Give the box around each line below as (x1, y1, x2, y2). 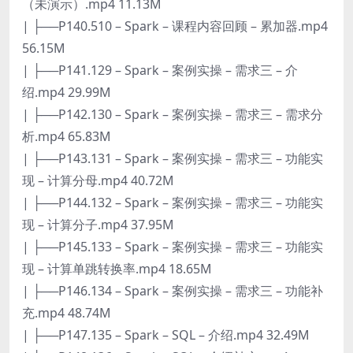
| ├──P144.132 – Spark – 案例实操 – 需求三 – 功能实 (22, 193, 323, 211)
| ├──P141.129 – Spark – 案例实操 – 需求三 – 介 (22, 61, 298, 79)
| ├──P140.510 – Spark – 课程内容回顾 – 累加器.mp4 (22, 17, 328, 35)
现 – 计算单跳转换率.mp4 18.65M (22, 259, 212, 277)
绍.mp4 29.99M (22, 83, 111, 101)
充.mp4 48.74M (22, 303, 111, 321)
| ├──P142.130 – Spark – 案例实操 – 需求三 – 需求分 (22, 105, 323, 123)
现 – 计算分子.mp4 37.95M (22, 215, 174, 233)
